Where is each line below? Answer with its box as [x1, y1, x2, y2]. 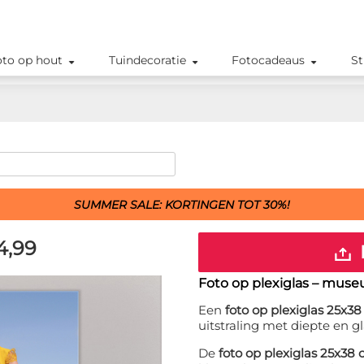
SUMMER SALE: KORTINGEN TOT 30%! [74, 197, 290, 213]
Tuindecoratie [108, 53, 186, 67]
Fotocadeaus [232, 53, 305, 67]
